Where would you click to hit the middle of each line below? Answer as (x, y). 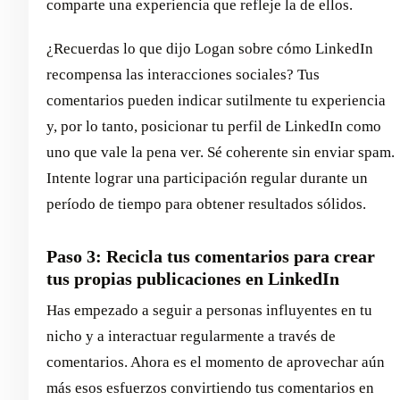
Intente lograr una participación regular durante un (207, 179)
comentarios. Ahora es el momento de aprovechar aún (216, 362)
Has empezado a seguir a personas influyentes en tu (209, 311)
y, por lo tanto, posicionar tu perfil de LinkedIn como (214, 127)
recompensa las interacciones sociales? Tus (183, 75)
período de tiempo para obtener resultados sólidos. (206, 204)
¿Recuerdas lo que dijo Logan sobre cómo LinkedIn (210, 49)
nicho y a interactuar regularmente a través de (191, 337)
